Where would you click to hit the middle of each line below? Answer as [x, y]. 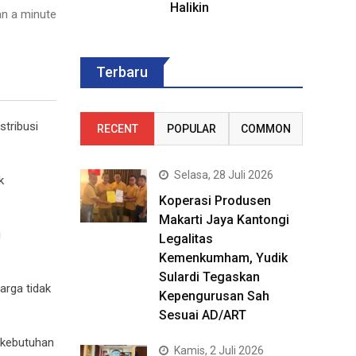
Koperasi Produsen [215, 201]
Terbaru [122, 72]
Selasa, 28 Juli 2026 [224, 175]
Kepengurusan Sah [214, 296]
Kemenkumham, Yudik [223, 258]
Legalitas [186, 239]
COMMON [265, 129]
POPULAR [191, 129]
